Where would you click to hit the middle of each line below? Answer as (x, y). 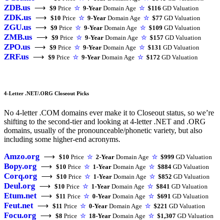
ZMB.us (18, 37)
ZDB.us (17, 7)
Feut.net (19, 206)
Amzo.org (22, 157)
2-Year (105, 157)
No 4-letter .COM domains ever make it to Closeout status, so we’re (109, 113)
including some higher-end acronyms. (62, 139)
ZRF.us (16, 56)
